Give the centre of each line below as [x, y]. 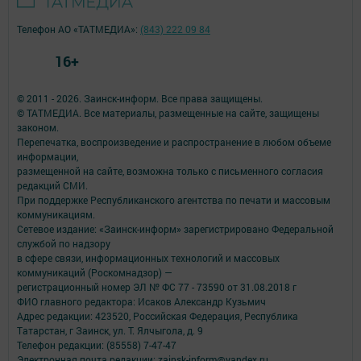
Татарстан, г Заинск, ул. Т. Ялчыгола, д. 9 [110, 330]
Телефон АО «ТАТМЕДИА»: [79, 29]
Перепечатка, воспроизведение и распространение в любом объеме [174, 141]
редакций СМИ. [52, 185]
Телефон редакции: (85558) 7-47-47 [97, 344]
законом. [38, 127]
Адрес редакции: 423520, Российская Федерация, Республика [158, 315]
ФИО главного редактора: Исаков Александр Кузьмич [141, 301]
